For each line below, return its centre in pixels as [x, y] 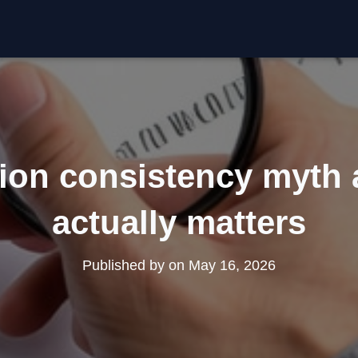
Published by [125, 265]
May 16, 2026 [232, 265]
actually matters [179, 223]
